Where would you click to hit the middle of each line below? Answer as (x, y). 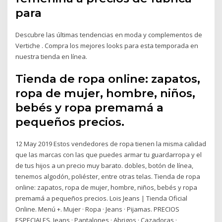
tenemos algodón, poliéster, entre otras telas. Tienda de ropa (108, 177)
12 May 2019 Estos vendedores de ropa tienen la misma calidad (111, 144)
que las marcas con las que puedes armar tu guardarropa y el (109, 155)
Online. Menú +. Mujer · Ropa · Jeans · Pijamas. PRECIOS (98, 209)
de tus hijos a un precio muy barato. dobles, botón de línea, (105, 166)
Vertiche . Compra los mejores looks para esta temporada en (107, 45)
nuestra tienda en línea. (52, 56)
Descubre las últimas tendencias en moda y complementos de (109, 34)
